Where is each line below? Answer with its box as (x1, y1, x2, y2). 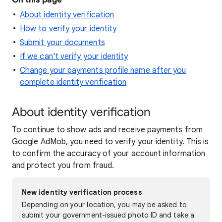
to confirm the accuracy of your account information (12, 149, 206, 159)
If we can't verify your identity (20, 52, 128, 61)
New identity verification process (22, 188, 142, 197)
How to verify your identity (20, 24, 117, 34)
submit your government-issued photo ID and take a (22, 211, 194, 220)
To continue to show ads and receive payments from (12, 125, 203, 135)
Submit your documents (20, 38, 105, 48)
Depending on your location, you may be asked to (22, 200, 187, 209)
